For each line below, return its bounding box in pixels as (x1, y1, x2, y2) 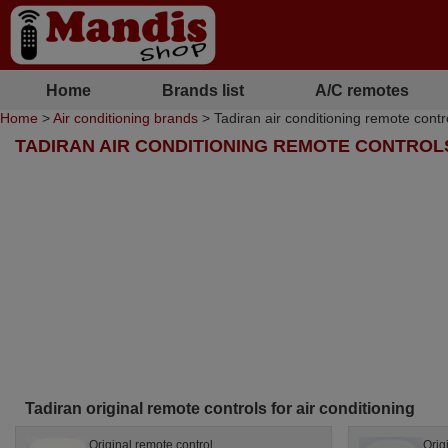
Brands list (161, 81, 244, 99)
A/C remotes (315, 81, 409, 99)
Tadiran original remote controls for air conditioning (25, 399, 415, 417)
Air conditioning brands (53, 110, 198, 126)
